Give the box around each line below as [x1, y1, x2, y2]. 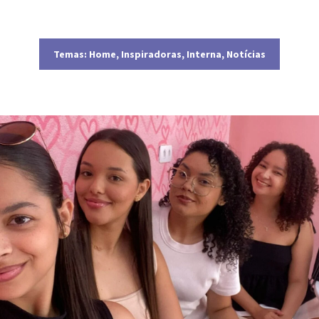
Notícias [226, 48, 266, 61]
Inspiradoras [121, 48, 182, 61]
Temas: [53, 48, 87, 61]
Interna [187, 48, 221, 61]
